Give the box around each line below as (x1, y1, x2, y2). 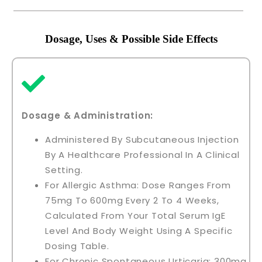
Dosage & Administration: (22, 109, 154, 122)
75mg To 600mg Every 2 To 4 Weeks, (45, 194, 219, 206)
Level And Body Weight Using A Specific (45, 224, 233, 237)
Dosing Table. (45, 239, 109, 252)
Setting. (45, 163, 83, 176)
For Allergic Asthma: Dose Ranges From (45, 178, 231, 191)
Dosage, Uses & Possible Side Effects (44, 32, 218, 45)
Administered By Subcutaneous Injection (45, 133, 239, 146)
